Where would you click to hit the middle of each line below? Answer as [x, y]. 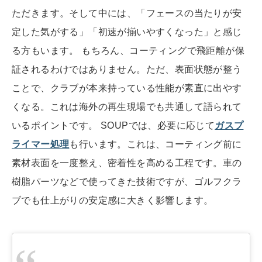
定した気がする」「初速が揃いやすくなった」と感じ [127, 32]
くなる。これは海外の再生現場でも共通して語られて [127, 107]
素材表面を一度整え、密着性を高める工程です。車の [127, 163]
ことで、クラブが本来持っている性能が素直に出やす [127, 88]
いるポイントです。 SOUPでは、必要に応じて [113, 125]
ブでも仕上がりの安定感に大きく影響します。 [115, 200]
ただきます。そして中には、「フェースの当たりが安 [127, 13]
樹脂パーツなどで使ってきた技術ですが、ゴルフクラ [127, 182]
